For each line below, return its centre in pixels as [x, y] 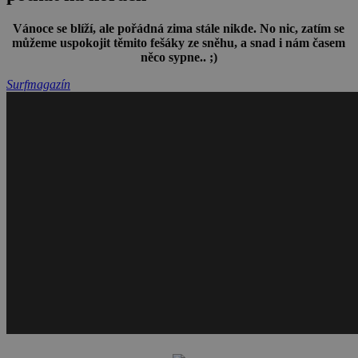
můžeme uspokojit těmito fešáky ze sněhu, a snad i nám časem [179, 42]
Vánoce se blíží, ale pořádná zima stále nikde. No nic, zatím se [179, 28]
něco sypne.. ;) [179, 57]
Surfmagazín [38, 84]
